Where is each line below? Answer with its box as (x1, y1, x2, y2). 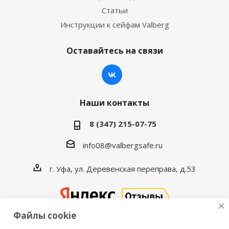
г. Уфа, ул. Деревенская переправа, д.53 (50, 163, 196, 174)
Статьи (101, 5, 128, 15)
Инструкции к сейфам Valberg (60, 19, 169, 30)
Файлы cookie (13, 210, 76, 221)
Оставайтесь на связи (66, 45, 163, 56)
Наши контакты (80, 97, 149, 108)
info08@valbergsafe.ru (83, 140, 163, 150)
